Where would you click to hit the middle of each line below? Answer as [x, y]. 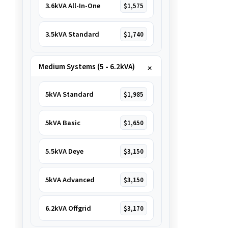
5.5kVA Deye [64, 151]
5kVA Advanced [70, 180]
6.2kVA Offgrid [68, 208]
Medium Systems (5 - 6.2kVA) [87, 66]
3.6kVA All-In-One [73, 6]
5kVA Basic [63, 123]
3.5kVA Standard [72, 34]
